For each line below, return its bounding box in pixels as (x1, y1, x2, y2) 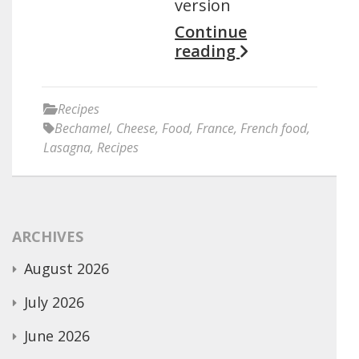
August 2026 (24, 259, 109, 278)
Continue (175, 21, 248, 42)
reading (175, 40, 240, 62)
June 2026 (24, 326, 90, 345)
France (196, 119, 234, 137)
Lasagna (43, 139, 91, 156)
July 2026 (24, 292, 84, 312)
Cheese (116, 119, 155, 137)
